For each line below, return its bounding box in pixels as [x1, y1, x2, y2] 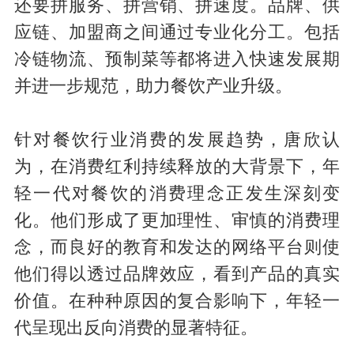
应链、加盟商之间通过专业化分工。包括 [13, 22, 341, 42]
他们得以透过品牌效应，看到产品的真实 [13, 264, 341, 284]
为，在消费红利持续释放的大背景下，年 [13, 156, 341, 176]
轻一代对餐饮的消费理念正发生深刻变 [13, 183, 341, 203]
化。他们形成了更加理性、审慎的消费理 [13, 210, 341, 230]
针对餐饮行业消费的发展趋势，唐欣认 [13, 130, 341, 149]
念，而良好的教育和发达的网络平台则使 [13, 237, 341, 257]
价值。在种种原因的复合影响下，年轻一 [13, 291, 341, 311]
